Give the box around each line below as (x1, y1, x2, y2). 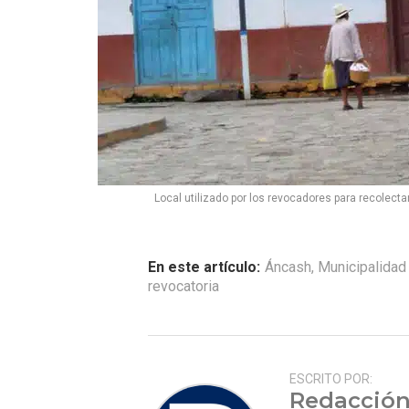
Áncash (265, 258, 311, 276)
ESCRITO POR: (289, 372, 372, 386)
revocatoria (148, 278, 219, 295)
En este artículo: (148, 258, 260, 276)
